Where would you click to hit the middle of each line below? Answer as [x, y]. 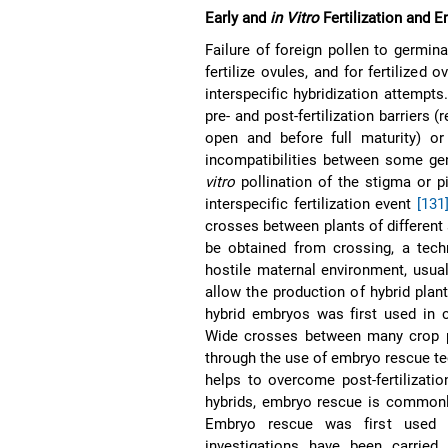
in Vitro [295, 17]
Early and [238, 17]
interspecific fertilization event [311, 203]
